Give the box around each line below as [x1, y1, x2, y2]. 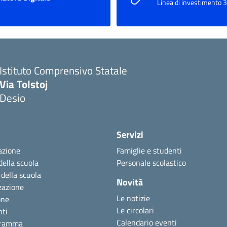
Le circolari [117, 204, 154, 216]
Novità [117, 175, 143, 189]
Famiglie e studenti [117, 144, 182, 157]
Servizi [117, 127, 143, 141]
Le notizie [117, 192, 150, 204]
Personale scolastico [117, 156, 186, 169]
